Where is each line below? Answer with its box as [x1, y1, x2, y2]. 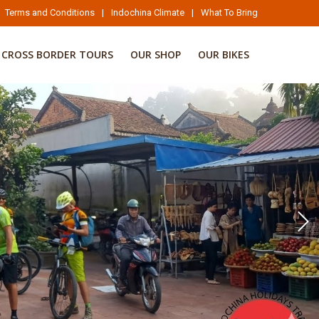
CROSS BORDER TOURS [1, 48, 113, 61]
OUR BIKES [198, 48, 249, 61]
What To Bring [201, 7, 258, 18]
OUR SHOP [130, 48, 181, 61]
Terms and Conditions [5, 7, 95, 18]
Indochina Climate [111, 7, 184, 18]
